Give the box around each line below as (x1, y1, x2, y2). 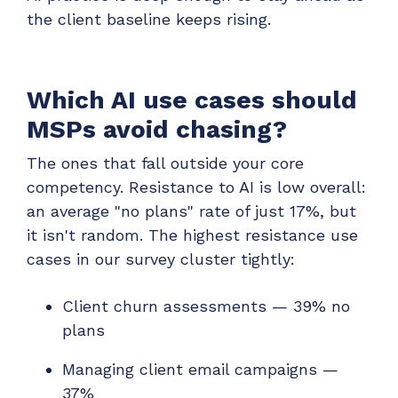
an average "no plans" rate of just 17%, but (27, 202, 356, 221)
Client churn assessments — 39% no (62, 296, 350, 315)
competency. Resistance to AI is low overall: (27, 178, 366, 197)
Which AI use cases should (27, 84, 357, 115)
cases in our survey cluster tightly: (27, 250, 295, 269)
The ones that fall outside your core (27, 154, 304, 173)
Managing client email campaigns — (62, 359, 338, 378)
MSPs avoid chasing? (27, 114, 287, 144)
